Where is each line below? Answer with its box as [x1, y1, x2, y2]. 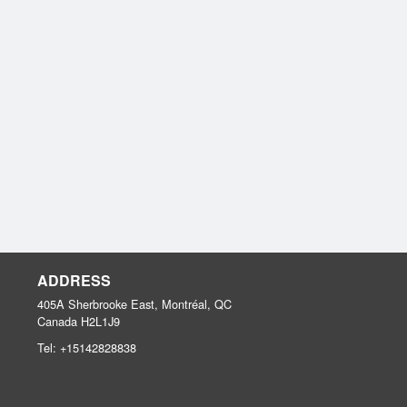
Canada [37, 313, 77, 331]
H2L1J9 [81, 313, 120, 331]
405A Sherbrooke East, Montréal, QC [37, 295, 232, 313]
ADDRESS [37, 270, 111, 292]
